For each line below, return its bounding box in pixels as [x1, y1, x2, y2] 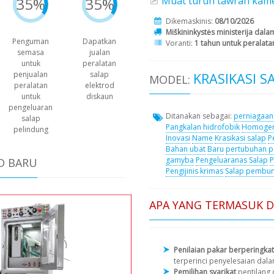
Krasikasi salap [215, 133, 266, 144]
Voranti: [166, 37, 194, 48]
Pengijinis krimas [166, 166, 223, 177]
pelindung [13, 124, 48, 135]
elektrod [84, 80, 114, 91]
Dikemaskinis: [166, 15, 215, 26]
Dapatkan [83, 36, 117, 47]
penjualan [13, 69, 48, 80]
